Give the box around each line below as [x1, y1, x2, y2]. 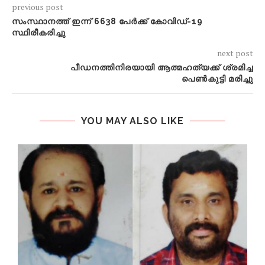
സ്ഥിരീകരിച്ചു [12, 28, 66, 38]
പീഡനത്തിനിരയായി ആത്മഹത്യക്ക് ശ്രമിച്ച [70, 63, 253, 73]
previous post [12, 1, 63, 13]
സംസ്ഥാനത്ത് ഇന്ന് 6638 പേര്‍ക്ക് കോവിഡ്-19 [12, 17, 203, 27]
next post [217, 47, 253, 59]
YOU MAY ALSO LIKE [81, 115, 184, 127]
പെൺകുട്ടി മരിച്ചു [182, 74, 253, 84]
